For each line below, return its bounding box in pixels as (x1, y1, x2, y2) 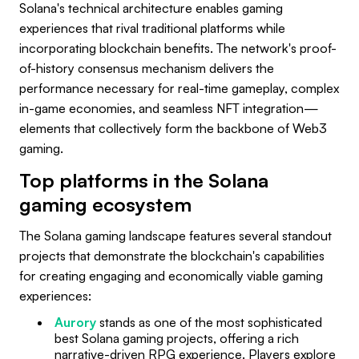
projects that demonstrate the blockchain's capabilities (19, 247, 325, 264)
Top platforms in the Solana (19, 167, 268, 192)
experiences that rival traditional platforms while (19, 19, 285, 36)
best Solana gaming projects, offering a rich (54, 329, 299, 346)
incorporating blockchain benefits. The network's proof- (19, 39, 337, 56)
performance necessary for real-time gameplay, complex (19, 79, 339, 96)
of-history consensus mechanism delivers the (19, 59, 274, 76)
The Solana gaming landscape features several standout (19, 227, 332, 244)
